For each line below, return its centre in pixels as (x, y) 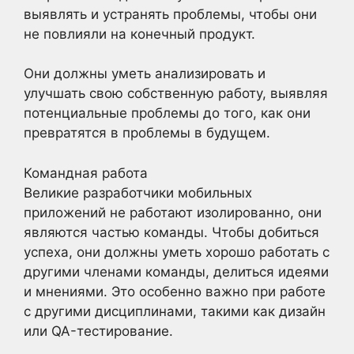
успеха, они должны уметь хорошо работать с (177, 252)
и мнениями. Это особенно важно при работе (175, 291)
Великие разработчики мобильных (138, 192)
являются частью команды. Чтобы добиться (171, 232)
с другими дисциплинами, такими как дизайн (175, 311)
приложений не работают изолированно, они (173, 212)
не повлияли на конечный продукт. (139, 34)
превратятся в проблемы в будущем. (147, 133)
